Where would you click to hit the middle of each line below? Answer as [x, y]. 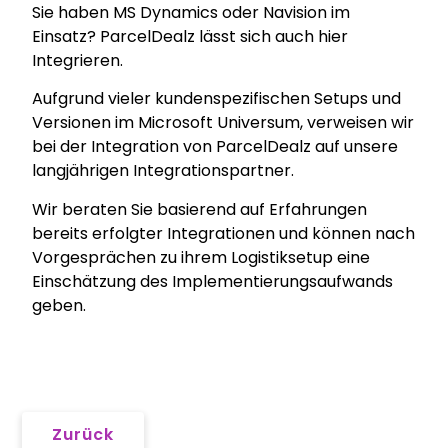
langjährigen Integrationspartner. [163, 171]
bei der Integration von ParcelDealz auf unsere [215, 147]
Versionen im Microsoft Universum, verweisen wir [223, 123]
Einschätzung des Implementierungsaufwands [213, 281]
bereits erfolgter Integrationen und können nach [224, 233]
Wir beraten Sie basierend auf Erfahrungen [200, 209]
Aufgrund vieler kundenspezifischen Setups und [217, 99]
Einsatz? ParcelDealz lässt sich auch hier [190, 36]
